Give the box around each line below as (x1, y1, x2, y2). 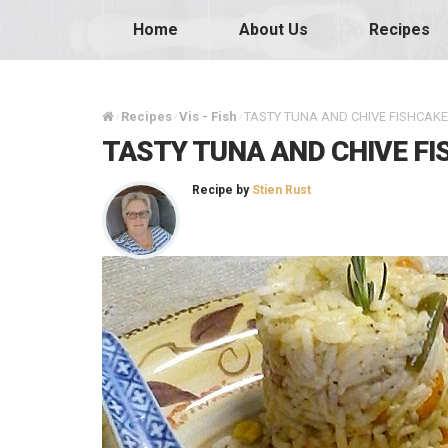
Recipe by (192, 183, 252, 197)
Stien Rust (252, 183, 311, 197)
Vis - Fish (179, 109, 237, 124)
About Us (239, 20, 308, 39)
